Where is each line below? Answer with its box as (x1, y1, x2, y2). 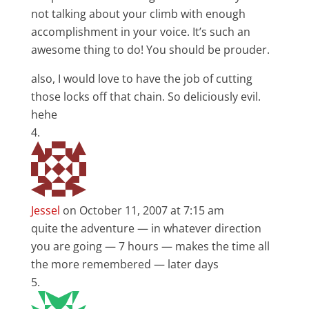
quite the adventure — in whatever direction (30, 221, 261, 236)
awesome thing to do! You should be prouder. (30, 42, 270, 57)
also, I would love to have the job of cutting (30, 71, 252, 86)
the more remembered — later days (30, 257, 219, 272)
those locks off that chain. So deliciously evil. (30, 89, 261, 104)
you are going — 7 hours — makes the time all (30, 239, 270, 254)
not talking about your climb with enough (30, 6, 246, 21)
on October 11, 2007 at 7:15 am (62, 203, 224, 218)
